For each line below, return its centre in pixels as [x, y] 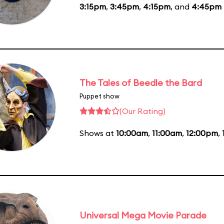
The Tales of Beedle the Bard [141, 82]
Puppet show [99, 96]
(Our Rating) [142, 111]
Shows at [98, 133]
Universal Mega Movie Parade [143, 215]
